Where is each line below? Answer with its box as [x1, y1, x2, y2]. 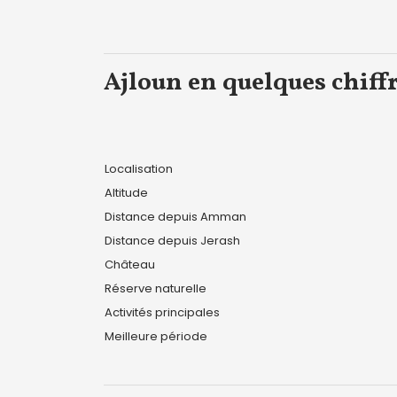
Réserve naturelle [105, 280, 206, 297]
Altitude [105, 184, 148, 201]
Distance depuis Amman [105, 208, 246, 225]
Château [105, 256, 155, 273]
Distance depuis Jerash [105, 232, 240, 249]
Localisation [105, 160, 173, 177]
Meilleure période [105, 328, 207, 345]
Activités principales [105, 304, 220, 321]
